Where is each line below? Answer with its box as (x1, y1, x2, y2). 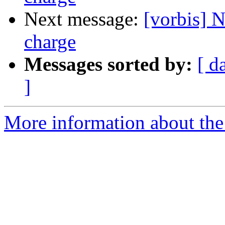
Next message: (24, 8, 144, 30)
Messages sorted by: (24, 53, 192, 75)
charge (24, 31, 76, 53)
